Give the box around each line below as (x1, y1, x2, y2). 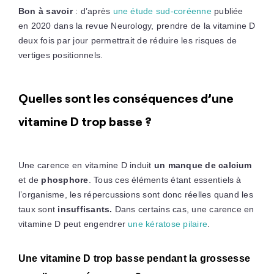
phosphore (41, 174, 89, 185)
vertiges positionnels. (18, 50, 103, 60)
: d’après (72, 6, 113, 16)
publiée (211, 6, 243, 16)
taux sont (18, 204, 58, 214)
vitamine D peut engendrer (18, 218, 128, 229)
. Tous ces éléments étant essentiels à (88, 174, 242, 185)
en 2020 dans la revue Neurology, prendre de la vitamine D (18, 20, 256, 31)
